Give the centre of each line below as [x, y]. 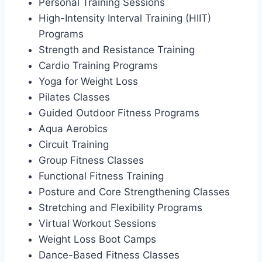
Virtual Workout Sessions [97, 223]
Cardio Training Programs [98, 65]
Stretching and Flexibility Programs [120, 207]
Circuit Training [74, 144]
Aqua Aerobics [73, 128]
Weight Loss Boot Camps [97, 239]
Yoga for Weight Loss [88, 81]
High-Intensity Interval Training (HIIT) [125, 18]
